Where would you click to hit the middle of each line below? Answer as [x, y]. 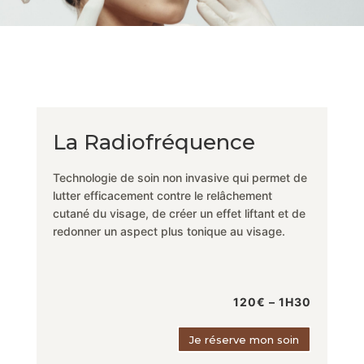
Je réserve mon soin [245, 339]
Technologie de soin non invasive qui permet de [180, 177]
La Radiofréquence [154, 142]
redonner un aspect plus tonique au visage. [169, 231]
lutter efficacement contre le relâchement [162, 195]
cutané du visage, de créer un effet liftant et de [179, 213]
